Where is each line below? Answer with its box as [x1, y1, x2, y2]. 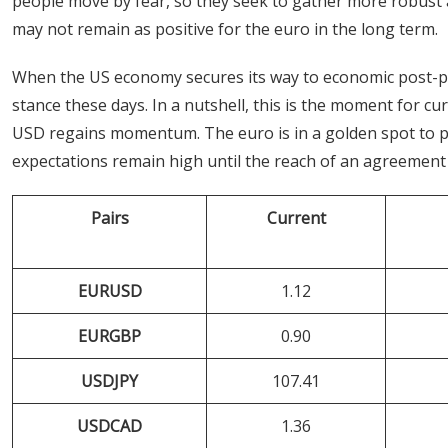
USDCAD [77, 415, 142, 437]
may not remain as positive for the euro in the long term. [12, 18, 438, 40]
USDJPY [81, 370, 138, 392]
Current [266, 207, 326, 229]
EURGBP [78, 325, 141, 347]
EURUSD [77, 280, 142, 302]
